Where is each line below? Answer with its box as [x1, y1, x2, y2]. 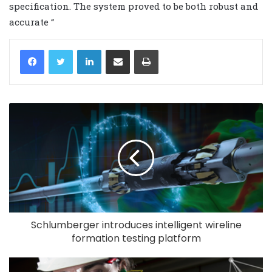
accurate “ [9, 15, 54, 28]
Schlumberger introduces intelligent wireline [30, 217, 242, 232]
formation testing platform [71, 231, 201, 245]
